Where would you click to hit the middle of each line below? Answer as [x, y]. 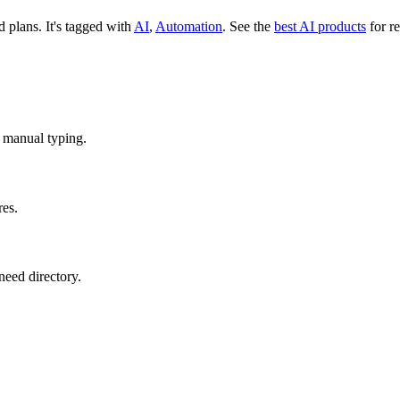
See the [250, 26]
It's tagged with [90, 26]
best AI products [320, 26]
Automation [189, 26]
